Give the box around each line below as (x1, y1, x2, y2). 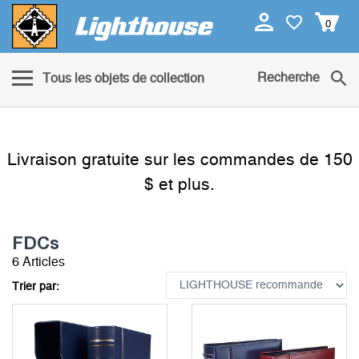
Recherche (257, 71, 320, 85)
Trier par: (12, 281, 59, 293)
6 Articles (12, 256, 65, 269)
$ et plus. (144, 176, 215, 194)
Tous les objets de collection (42, 72, 204, 86)
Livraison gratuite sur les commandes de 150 (6, 151, 353, 169)
